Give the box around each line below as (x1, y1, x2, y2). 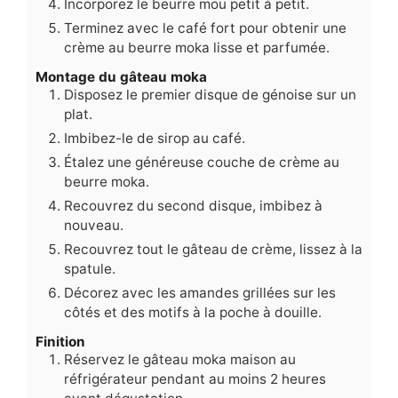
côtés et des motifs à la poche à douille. (64, 304, 322, 322)
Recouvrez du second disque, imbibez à (64, 197, 322, 215)
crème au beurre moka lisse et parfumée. (64, 38, 330, 56)
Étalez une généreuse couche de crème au (64, 154, 339, 171)
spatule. (64, 260, 115, 278)
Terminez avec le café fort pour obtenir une (64, 19, 346, 36)
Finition (36, 333, 85, 351)
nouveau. (64, 217, 123, 235)
